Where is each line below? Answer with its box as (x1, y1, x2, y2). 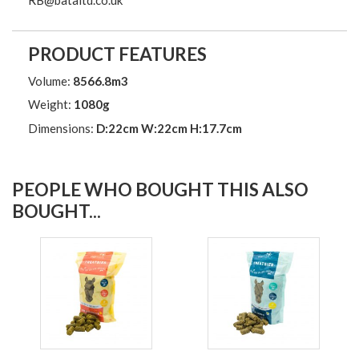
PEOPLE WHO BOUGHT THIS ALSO (12, 179, 309, 201)
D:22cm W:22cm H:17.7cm (96, 120, 242, 135)
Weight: (28, 97, 74, 112)
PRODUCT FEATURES (28, 42, 207, 65)
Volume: (28, 73, 73, 88)
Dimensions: (28, 120, 96, 135)
